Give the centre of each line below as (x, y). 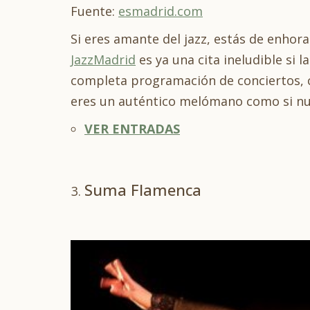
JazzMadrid (103, 59)
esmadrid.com (161, 11)
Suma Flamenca (145, 189)
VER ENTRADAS (132, 128)
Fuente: (94, 11)
